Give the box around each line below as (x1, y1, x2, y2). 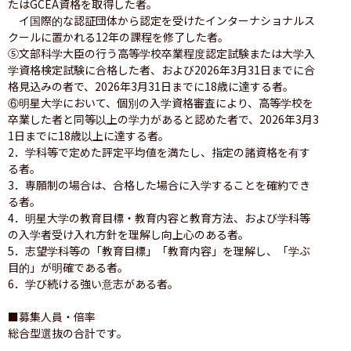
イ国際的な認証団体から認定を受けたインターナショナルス (8, 12, 315, 28)
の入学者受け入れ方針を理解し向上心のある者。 (8, 226, 249, 242)
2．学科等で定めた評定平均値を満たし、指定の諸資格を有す (8, 143, 310, 160)
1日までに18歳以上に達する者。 (8, 127, 169, 143)
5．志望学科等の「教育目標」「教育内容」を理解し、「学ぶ (8, 242, 310, 259)
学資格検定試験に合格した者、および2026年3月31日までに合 (8, 61, 315, 78)
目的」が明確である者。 (8, 259, 128, 275)
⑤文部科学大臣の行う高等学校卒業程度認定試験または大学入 (8, 45, 315, 61)
